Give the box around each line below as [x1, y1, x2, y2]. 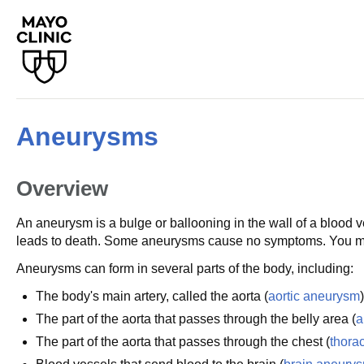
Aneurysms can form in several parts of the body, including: [16, 262, 353, 275]
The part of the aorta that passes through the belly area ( [36, 312, 356, 326]
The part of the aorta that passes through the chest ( [36, 335, 330, 349]
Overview [16, 176, 108, 201]
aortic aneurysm [268, 289, 360, 303]
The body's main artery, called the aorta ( [36, 289, 268, 303]
